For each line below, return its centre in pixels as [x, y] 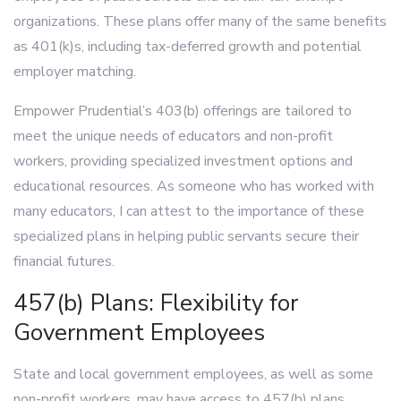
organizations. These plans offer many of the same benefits [200, 21]
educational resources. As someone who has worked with [194, 186]
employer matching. [75, 72]
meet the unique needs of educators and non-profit [173, 136]
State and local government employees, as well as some [193, 374]
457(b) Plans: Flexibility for [156, 303]
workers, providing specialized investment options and [183, 161]
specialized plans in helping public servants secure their [186, 236]
